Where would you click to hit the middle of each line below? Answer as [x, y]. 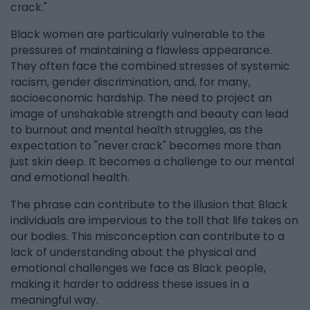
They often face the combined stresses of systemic [150, 66]
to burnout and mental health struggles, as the [137, 130]
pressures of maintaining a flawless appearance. [141, 51]
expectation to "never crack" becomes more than [146, 146]
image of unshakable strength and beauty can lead [149, 114]
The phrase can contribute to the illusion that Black [149, 204]
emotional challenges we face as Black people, [138, 268]
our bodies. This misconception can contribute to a [147, 236]
